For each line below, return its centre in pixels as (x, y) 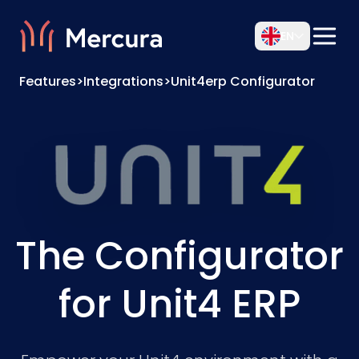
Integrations (123, 81)
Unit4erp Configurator (243, 81)
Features (48, 81)
